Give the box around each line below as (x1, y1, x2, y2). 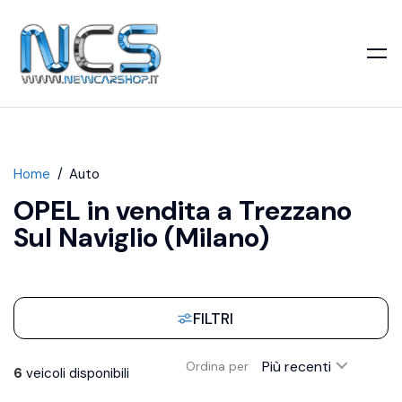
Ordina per (186, 358, 249, 375)
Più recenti (262, 356, 331, 376)
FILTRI (192, 308, 233, 328)
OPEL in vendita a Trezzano (13, 193, 352, 229)
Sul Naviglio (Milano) (13, 220, 269, 256)
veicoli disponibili (22, 363, 129, 382)
